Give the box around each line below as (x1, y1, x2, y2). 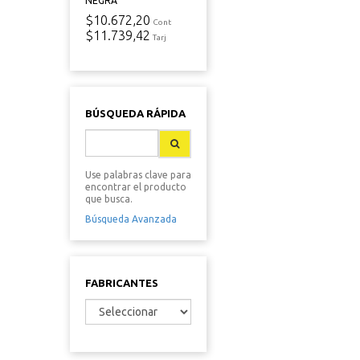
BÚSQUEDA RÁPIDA (85, 108, 186, 119)
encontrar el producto (85, 182, 186, 192)
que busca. (85, 194, 133, 204)
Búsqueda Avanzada (85, 214, 177, 224)
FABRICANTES (85, 277, 158, 288)
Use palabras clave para (85, 170, 191, 180)
